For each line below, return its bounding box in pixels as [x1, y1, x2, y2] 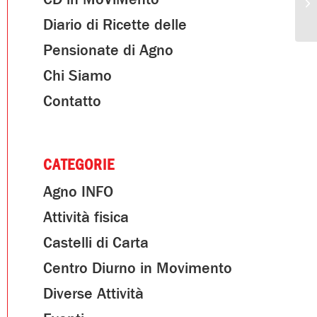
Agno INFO [43, 182, 113, 202]
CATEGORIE [43, 155, 115, 175]
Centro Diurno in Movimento [43, 258, 232, 278]
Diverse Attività [43, 284, 144, 304]
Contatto [43, 91, 101, 111]
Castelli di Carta [43, 233, 149, 253]
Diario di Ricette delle [43, 15, 187, 35]
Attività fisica [43, 207, 129, 227]
